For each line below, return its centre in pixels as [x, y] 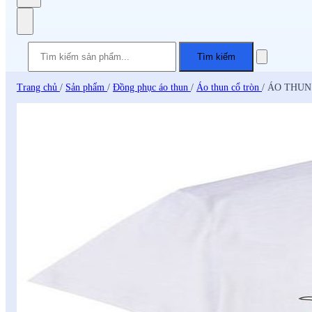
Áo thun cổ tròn [229, 87]
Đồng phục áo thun [152, 87]
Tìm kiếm [216, 57]
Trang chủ [38, 87]
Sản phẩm [86, 87]
